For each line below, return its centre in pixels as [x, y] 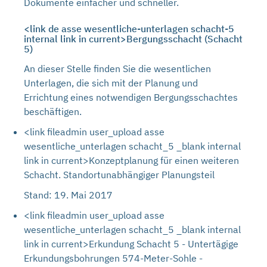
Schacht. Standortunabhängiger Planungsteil [119, 175]
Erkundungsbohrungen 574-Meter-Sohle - [113, 258]
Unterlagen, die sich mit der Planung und [111, 83]
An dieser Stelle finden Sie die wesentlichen [117, 69]
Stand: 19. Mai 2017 [68, 195]
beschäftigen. [53, 111]
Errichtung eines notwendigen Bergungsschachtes [131, 97]
